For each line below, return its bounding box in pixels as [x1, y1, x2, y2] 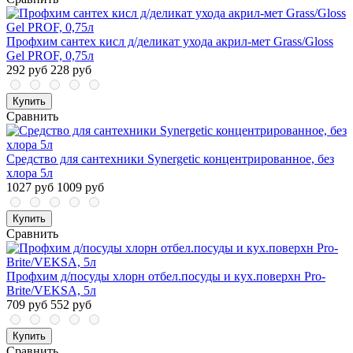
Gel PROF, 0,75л [6, 49, 94, 63]
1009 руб [57, 180, 104, 195]
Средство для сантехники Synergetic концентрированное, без [6, 152, 334, 166]
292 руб [6, 63, 47, 77]
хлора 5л [6, 166, 53, 180]
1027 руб [6, 180, 54, 195]
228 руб [50, 63, 91, 77]
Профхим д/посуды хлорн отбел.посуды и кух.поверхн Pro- [6, 269, 325, 284]
